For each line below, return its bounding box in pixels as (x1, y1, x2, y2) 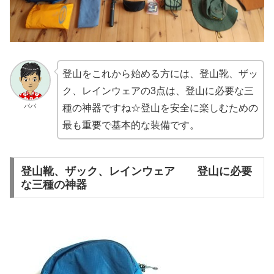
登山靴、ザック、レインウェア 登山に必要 (20, 165, 252, 177)
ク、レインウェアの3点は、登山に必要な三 (62, 85, 254, 96)
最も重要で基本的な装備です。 (62, 119, 199, 130)
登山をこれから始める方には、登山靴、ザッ (62, 68, 258, 79)
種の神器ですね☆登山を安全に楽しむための (62, 102, 258, 113)
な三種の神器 (20, 178, 87, 191)
